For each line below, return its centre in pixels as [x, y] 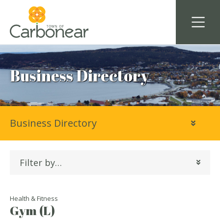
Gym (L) [32, 210]
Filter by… [41, 162]
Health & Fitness [34, 198]
